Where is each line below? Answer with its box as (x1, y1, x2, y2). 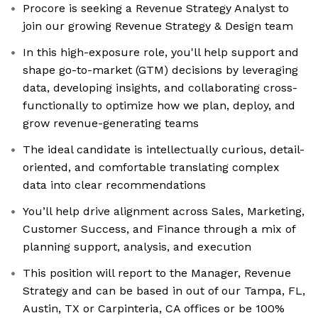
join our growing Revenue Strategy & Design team (23, 19, 293, 33)
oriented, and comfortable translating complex (23, 160, 280, 175)
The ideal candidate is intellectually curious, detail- (23, 143, 305, 157)
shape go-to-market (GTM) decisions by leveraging (23, 63, 298, 77)
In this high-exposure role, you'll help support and (23, 45, 299, 60)
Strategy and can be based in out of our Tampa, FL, (23, 284, 305, 298)
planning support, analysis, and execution (23, 240, 251, 254)
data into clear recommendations (23, 178, 206, 192)
